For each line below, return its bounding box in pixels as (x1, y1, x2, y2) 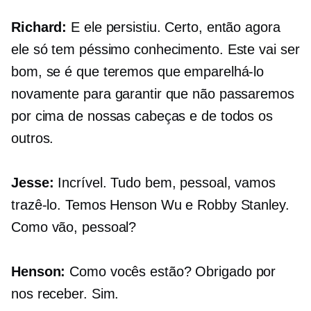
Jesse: (11, 175, 54, 191)
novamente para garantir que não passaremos (11, 86, 294, 102)
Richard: (11, 19, 67, 35)
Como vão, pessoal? (11, 219, 137, 235)
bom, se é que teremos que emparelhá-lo (11, 64, 264, 80)
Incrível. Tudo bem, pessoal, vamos (53, 175, 276, 191)
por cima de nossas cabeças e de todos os (11, 108, 273, 124)
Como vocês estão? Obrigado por (65, 264, 276, 280)
